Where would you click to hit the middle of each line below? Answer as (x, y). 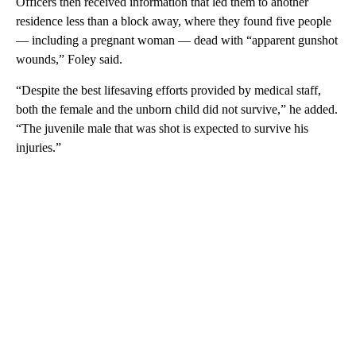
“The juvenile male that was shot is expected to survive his (162, 129)
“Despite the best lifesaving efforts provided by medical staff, (168, 91)
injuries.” (39, 148)
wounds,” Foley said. (69, 60)
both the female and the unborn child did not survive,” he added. (177, 110)
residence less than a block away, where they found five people (174, 21)
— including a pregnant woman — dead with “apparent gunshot (177, 41)
